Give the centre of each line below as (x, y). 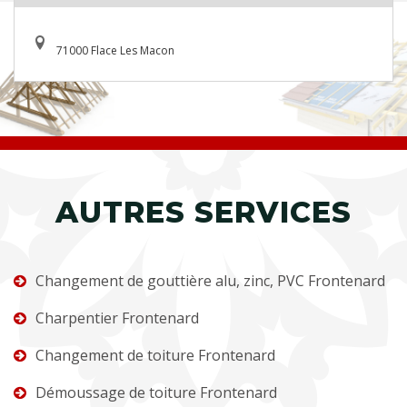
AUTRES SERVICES (203, 212)
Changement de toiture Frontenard (155, 355)
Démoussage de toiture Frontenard (156, 392)
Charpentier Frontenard (117, 318)
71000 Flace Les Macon (115, 50)
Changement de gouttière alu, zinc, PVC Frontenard (210, 280)
